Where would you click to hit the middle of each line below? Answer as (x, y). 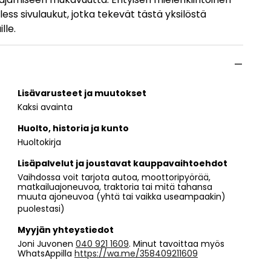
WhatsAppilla (46, 253)
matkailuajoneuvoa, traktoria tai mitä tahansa (115, 187)
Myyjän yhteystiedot (66, 230)
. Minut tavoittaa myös (177, 243)
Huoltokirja (39, 142)
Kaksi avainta (45, 107)
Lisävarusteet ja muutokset (82, 93)
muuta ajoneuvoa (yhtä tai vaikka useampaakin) (122, 196)
